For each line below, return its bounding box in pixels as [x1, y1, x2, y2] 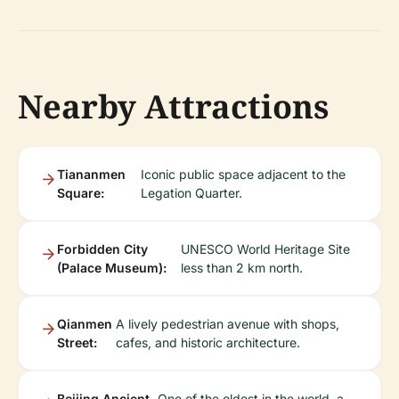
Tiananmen [57, 167, 126, 182]
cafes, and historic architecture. [115, 335, 300, 350]
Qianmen [57, 316, 112, 331]
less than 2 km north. [180, 260, 303, 275]
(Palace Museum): [57, 260, 167, 275]
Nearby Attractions [18, 85, 329, 128]
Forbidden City [57, 241, 148, 256]
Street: [57, 335, 97, 350]
